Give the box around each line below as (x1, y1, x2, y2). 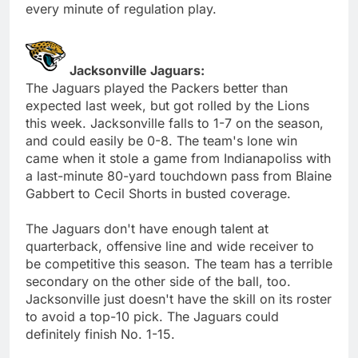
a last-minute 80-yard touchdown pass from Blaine (26, 167, 332, 184)
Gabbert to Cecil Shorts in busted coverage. (26, 185, 291, 201)
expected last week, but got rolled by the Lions (26, 97, 309, 113)
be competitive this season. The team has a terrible (26, 255, 332, 272)
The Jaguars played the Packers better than (26, 79, 288, 96)
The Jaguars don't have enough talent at (26, 220, 268, 237)
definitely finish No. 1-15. (26, 325, 175, 342)
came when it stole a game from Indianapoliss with (26, 149, 331, 166)
